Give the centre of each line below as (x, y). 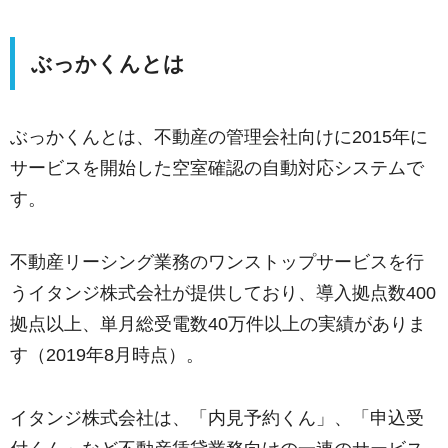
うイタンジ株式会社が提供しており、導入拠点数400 (223, 292)
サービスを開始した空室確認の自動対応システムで (217, 167)
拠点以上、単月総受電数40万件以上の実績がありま (218, 323)
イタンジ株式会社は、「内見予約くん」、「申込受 (217, 417)
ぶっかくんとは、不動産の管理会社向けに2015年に (219, 136)
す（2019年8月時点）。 (107, 354)
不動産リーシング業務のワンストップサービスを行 (217, 261)
